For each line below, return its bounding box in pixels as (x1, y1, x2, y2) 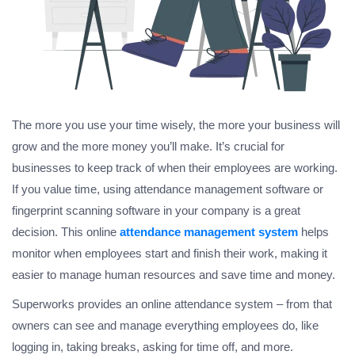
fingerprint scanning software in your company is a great (12, 204, 300, 218)
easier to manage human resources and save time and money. (12, 268, 335, 282)
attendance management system (120, 225, 298, 239)
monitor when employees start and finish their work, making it (12, 246, 327, 261)
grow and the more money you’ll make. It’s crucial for (12, 139, 284, 154)
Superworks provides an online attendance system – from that (12, 297, 332, 311)
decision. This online (12, 225, 120, 239)
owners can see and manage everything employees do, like (12, 319, 319, 333)
